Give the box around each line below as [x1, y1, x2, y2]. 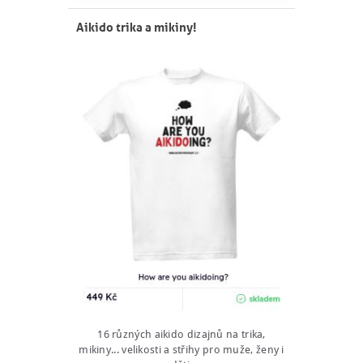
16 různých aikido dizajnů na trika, [97, 327, 266, 340]
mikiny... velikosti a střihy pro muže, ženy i [79, 343, 284, 356]
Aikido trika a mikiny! [76, 18, 196, 35]
